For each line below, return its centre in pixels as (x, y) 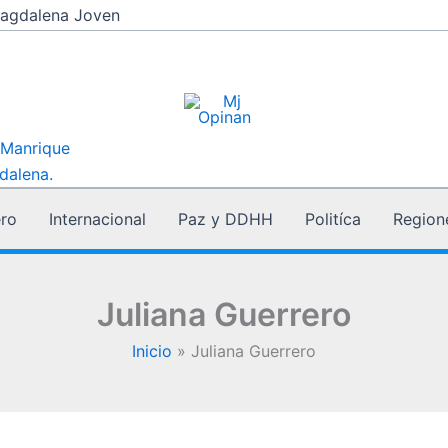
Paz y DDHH (225, 219)
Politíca (333, 219)
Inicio (152, 351)
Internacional (97, 219)
